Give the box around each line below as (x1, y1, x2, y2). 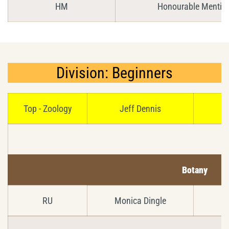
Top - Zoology (23, 103, 72, 114)
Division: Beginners (56, 63, 173, 82)
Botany (182, 164, 208, 175)
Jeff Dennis (120, 103, 161, 114)
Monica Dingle (114, 195, 166, 206)
